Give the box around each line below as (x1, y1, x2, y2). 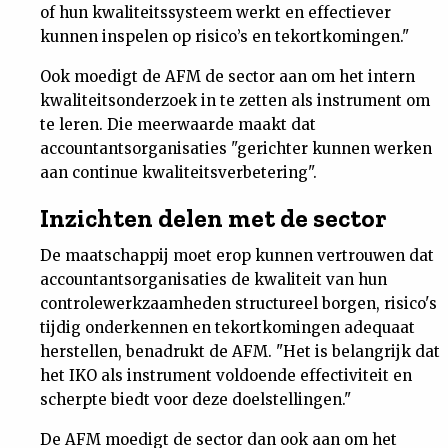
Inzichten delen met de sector (40, 203, 387, 233)
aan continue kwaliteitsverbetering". (40, 163, 325, 182)
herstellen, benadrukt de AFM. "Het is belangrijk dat (40, 342, 440, 361)
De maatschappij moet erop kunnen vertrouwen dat (40, 246, 434, 265)
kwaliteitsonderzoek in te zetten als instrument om (40, 91, 430, 110)
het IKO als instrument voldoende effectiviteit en (40, 366, 412, 385)
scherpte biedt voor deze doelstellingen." (40, 390, 351, 409)
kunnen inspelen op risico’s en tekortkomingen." (40, 27, 409, 46)
